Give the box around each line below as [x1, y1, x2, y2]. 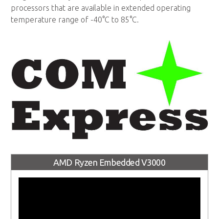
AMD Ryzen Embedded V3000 [53, 157, 166, 168]
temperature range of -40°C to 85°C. [11, 15, 139, 24]
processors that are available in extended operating [11, 3, 191, 12]
